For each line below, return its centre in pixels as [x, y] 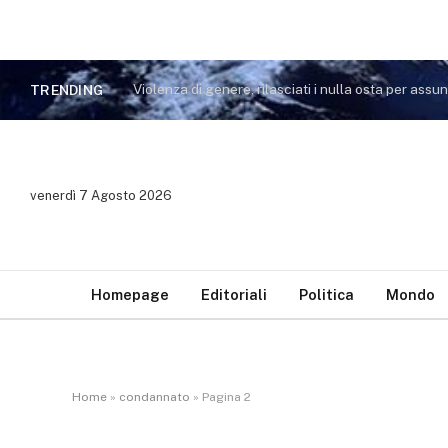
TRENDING [67, 89]
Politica [326, 294]
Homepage [130, 294]
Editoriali [234, 294]
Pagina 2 [226, 397]
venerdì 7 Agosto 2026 [101, 195]
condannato [154, 397]
